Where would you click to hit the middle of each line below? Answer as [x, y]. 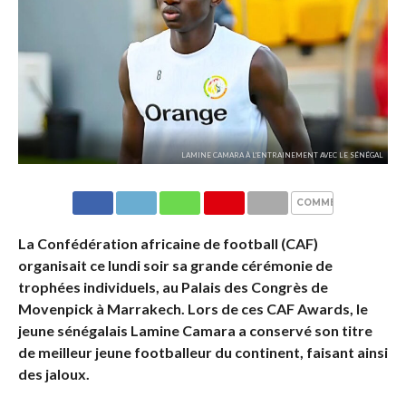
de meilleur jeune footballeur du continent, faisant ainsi [203, 353]
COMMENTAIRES [339, 203]
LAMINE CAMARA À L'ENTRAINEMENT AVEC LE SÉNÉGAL [283, 155]
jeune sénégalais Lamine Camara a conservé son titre [195, 331]
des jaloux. [53, 374]
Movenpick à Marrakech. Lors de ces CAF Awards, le [193, 309]
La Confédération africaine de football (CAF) [168, 244]
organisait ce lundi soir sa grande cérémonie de [175, 266]
